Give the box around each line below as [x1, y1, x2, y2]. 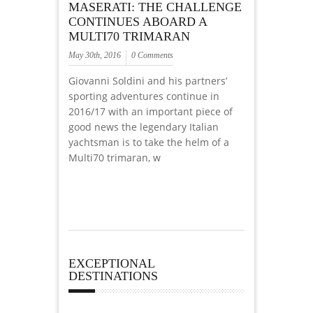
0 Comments [131, 50, 173, 61]
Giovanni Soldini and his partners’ [68, 74, 227, 88]
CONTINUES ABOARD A [68, 15, 207, 29]
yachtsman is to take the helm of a [68, 136, 229, 150]
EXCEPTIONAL [68, 256, 154, 270]
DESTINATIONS [68, 268, 158, 283]
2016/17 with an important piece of [68, 105, 233, 119]
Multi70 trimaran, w [68, 151, 161, 165]
